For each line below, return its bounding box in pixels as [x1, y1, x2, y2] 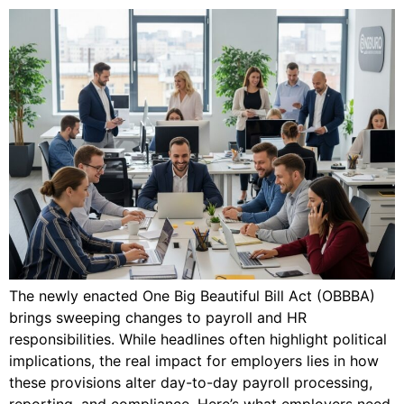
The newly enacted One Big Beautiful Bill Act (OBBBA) [9, 287, 375, 305]
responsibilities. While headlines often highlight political [9, 330, 387, 348]
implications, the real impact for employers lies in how [9, 352, 379, 370]
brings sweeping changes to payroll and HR [9, 308, 307, 326]
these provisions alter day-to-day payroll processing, [9, 373, 372, 391]
